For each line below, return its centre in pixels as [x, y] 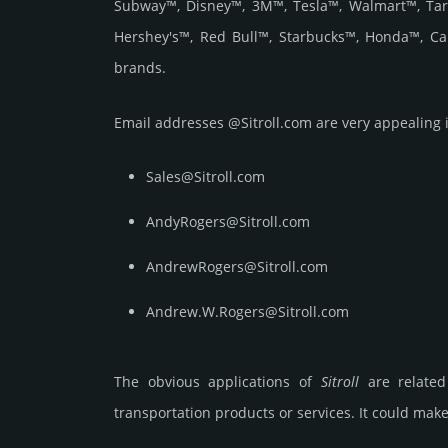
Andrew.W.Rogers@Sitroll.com [247, 312]
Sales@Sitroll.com [205, 177]
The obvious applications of [217, 382]
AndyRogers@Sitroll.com [228, 222]
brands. [140, 68]
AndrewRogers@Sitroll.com [237, 267]
